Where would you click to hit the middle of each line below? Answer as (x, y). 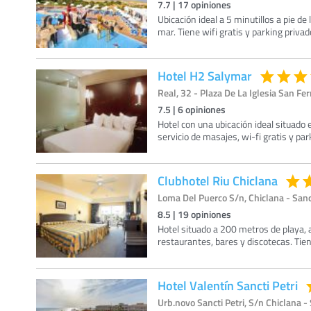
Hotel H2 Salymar (205, 76)
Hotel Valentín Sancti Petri (228, 285)
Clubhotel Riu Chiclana (218, 180)
